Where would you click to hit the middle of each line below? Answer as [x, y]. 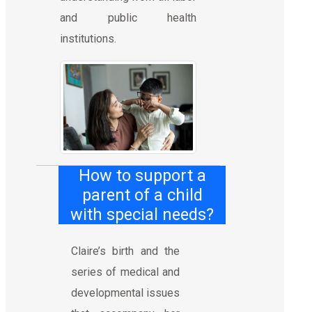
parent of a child [142, 195]
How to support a [142, 175]
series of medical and [125, 272]
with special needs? [142, 214]
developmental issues [125, 292]
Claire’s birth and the [125, 251]
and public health [128, 17]
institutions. [88, 38]
